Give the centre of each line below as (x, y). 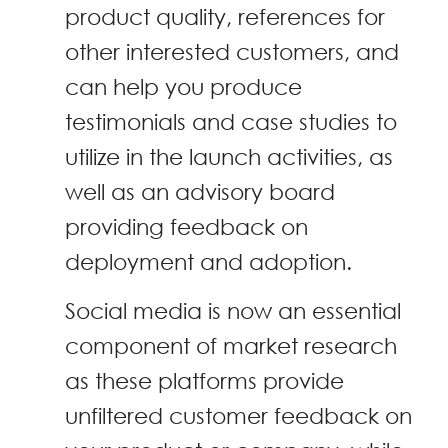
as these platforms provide (204, 381)
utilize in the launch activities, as (229, 156)
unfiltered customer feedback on (238, 416)
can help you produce (183, 86)
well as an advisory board (200, 191)
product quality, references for (225, 16)
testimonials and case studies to (231, 121)
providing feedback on (186, 226)
